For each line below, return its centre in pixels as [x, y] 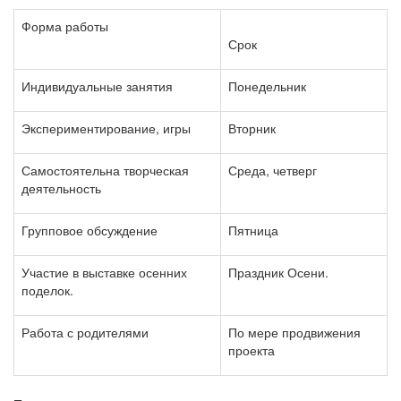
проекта [252, 350]
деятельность [61, 188]
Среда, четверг [273, 170]
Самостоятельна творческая [105, 170]
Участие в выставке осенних [104, 272]
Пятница [253, 230]
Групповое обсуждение [90, 230]
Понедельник [267, 86]
